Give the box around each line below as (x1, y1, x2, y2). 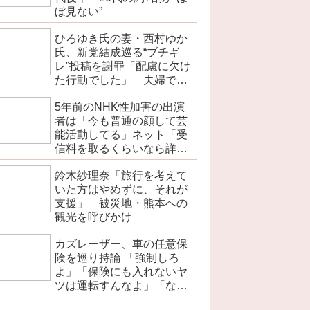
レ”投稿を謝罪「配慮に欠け (55, 60, 191, 73)
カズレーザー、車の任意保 (55, 238, 188, 250)
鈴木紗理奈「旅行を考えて (55, 170, 188, 182)
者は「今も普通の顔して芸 (55, 115, 188, 127)
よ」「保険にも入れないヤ (55, 266, 188, 278)
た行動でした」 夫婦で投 (55, 74, 188, 86)
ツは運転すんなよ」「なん (55, 280, 188, 292)
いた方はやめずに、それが (55, 183, 188, 196)
